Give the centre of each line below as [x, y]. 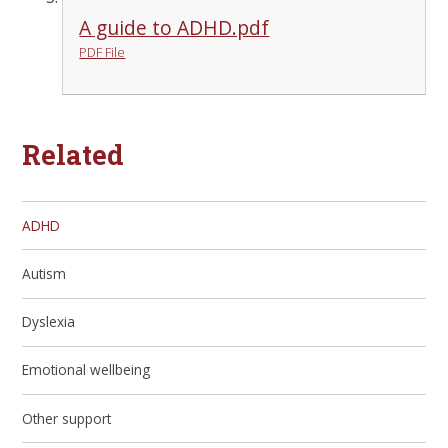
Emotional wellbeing [86, 370]
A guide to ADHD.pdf [174, 28]
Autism [44, 273]
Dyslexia [49, 322]
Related [73, 154]
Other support [67, 418]
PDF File [102, 52]
